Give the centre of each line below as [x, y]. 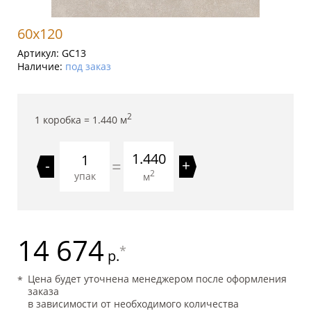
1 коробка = [64, 119]
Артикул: [40, 53]
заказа [43, 291]
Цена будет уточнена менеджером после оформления [157, 278]
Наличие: [41, 66]
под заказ [88, 66]
